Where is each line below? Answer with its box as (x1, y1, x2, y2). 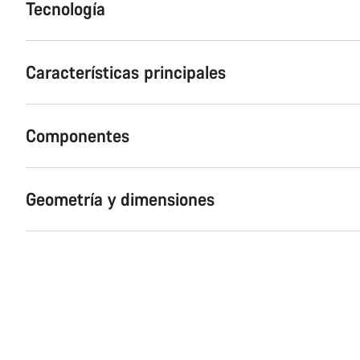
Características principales (26, 59, 226, 84)
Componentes (26, 123, 129, 147)
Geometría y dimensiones (26, 186, 215, 211)
